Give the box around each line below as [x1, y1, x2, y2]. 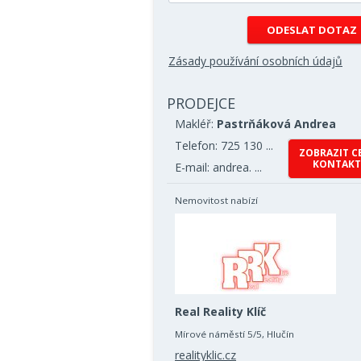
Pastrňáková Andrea [217, 116, 336, 131]
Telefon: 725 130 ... [175, 138, 273, 153]
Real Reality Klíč [175, 304, 266, 319]
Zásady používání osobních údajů [168, 53, 342, 68]
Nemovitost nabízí [175, 194, 258, 206]
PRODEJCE [167, 93, 235, 113]
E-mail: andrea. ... [175, 160, 262, 175]
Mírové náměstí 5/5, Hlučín [175, 328, 294, 340]
